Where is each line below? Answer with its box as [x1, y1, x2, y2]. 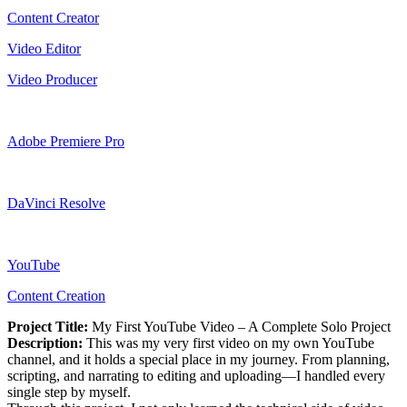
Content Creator [7, 9, 99, 25]
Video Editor [7, 40, 81, 56]
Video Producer [7, 71, 97, 87]
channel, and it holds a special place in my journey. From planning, [7, 351, 390, 367]
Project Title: [7, 318, 92, 334]
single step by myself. [7, 383, 131, 400]
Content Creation [7, 287, 105, 303]
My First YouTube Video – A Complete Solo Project [92, 318, 391, 334]
